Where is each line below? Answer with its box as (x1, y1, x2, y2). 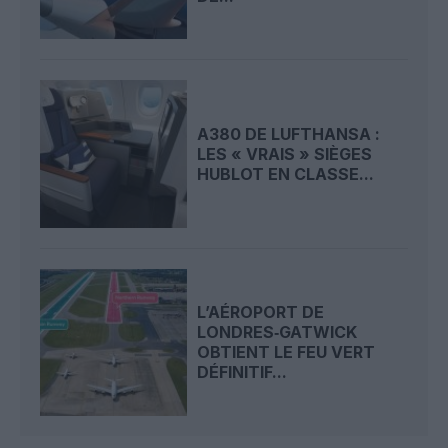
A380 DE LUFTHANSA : (197, 123, 381, 144)
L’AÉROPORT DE (197, 302, 325, 323)
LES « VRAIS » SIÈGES (197, 143, 373, 164)
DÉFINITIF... (197, 362, 288, 383)
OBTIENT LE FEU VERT (197, 342, 376, 363)
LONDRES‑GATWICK (197, 322, 358, 343)
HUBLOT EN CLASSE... (197, 163, 375, 184)
